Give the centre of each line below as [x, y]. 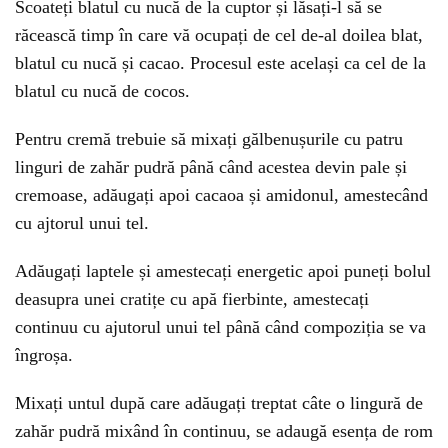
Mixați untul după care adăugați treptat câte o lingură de [219, 403]
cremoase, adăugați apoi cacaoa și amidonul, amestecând [221, 195]
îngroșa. [44, 355]
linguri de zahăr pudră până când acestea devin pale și [211, 167]
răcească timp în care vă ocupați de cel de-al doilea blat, [219, 35]
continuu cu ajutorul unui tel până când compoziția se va [220, 327]
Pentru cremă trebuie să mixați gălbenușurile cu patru [209, 139]
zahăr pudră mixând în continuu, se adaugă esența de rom [224, 431]
